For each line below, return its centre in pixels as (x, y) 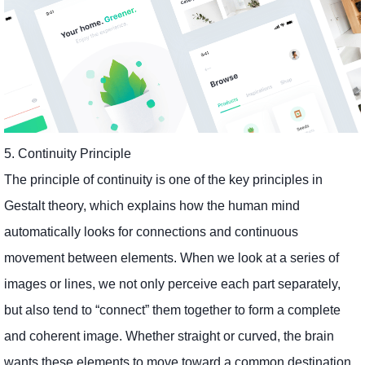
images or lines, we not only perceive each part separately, (172, 284)
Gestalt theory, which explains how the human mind (152, 205)
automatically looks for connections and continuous (151, 231)
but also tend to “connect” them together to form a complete (172, 310)
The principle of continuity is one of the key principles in (163, 179)
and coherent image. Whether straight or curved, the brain (169, 336)
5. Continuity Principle (68, 153)
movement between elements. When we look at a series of (172, 257)
